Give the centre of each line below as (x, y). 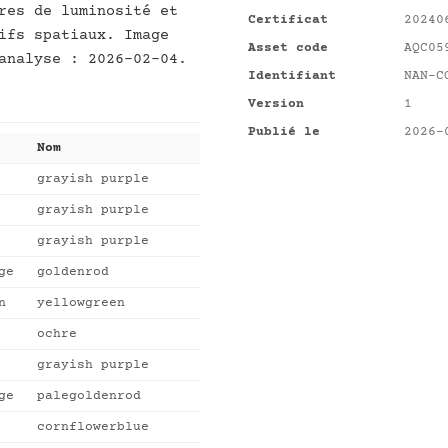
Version (276, 104)
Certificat (288, 20)
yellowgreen (81, 303)
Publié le (284, 132)
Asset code (288, 48)
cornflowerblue (93, 427)
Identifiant (292, 76)
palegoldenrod (89, 396)
